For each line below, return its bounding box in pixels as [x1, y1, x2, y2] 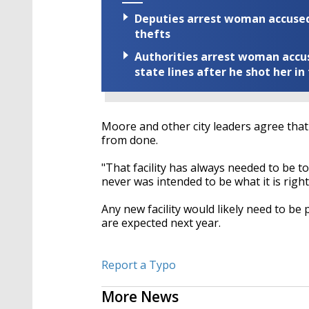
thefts [134, 26, 170, 41]
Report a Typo [101, 257, 176, 273]
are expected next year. [101, 215, 221, 231]
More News [101, 287, 179, 307]
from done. [101, 132, 158, 148]
